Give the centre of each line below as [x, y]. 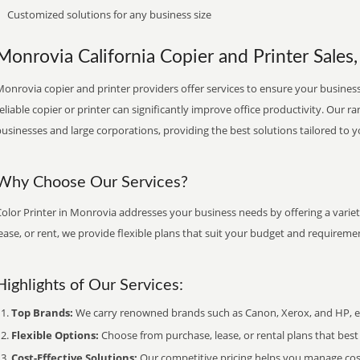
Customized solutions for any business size [109, 14]
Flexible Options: [55, 335]
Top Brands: [42, 313]
